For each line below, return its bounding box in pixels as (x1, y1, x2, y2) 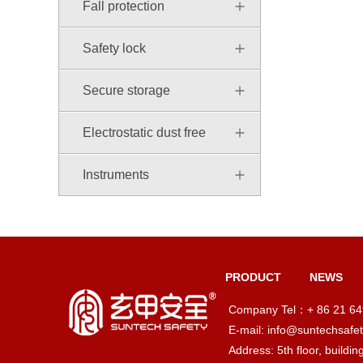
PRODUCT (224, 271, 281, 284)
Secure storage (83, 83, 170, 98)
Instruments (83, 168, 149, 182)
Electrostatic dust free (83, 126, 206, 140)
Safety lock (83, 41, 146, 56)
